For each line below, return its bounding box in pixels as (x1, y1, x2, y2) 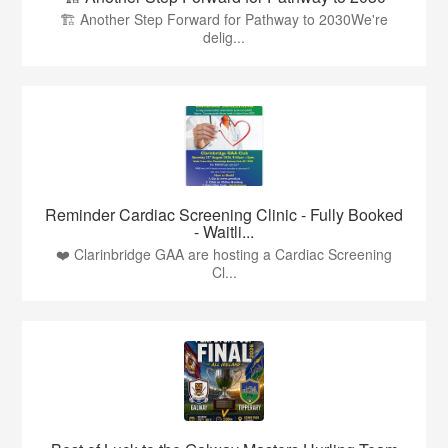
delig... (203, 27, 245, 48)
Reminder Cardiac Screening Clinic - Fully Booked (45, 203, 403, 227)
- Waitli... (194, 220, 254, 244)
